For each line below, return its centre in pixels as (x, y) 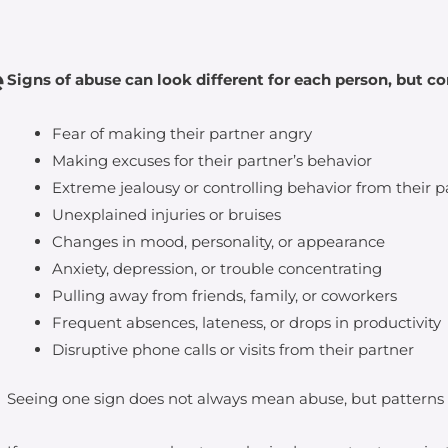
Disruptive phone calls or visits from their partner (233, 349)
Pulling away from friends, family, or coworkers (225, 295)
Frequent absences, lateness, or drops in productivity (247, 322)
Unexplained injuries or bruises (167, 214)
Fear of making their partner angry (182, 133)
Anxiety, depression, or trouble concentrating (217, 268)
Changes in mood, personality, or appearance (219, 241)
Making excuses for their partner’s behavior (212, 160)
